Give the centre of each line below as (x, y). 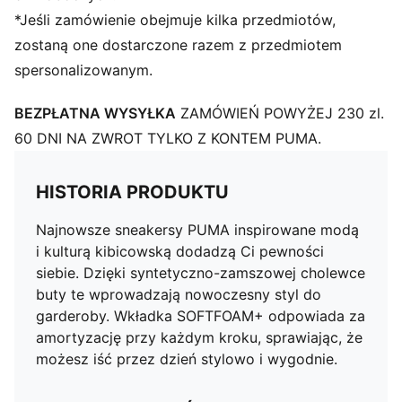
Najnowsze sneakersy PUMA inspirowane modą (197, 230)
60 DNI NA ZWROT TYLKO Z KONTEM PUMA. (168, 138)
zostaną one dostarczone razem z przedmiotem (178, 45)
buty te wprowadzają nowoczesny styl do (179, 294)
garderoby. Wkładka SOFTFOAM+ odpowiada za (201, 316)
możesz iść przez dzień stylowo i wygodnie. (187, 359)
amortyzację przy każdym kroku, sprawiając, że (199, 337)
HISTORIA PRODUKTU (132, 192)
